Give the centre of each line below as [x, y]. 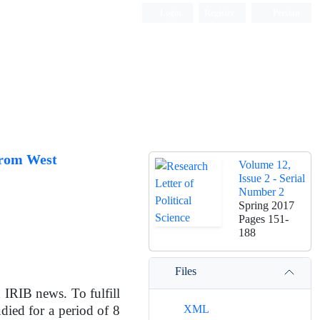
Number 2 [261, 192]
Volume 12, [265, 165]
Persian [285, 12]
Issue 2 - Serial [272, 178]
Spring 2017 [266, 205]
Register [220, 12]
